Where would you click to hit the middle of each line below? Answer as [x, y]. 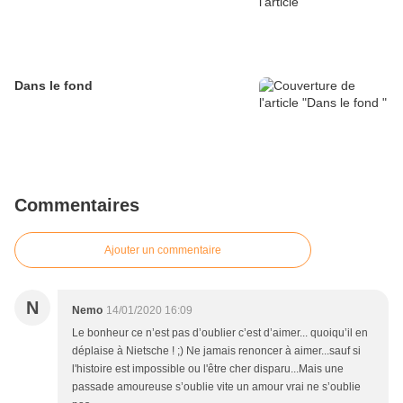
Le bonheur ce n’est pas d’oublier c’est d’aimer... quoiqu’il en [220, 333]
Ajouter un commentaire [163, 251]
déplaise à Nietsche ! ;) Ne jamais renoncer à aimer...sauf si [216, 351]
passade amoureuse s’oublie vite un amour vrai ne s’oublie [216, 387]
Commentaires [77, 206]
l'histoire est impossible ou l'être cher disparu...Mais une [208, 369]
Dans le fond [54, 86]
